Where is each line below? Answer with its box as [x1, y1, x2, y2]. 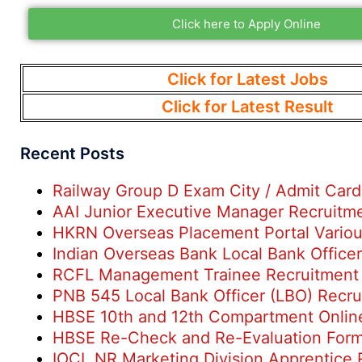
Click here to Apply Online [172, 16, 321, 32]
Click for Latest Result [161, 97, 334, 116]
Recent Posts [20, 144, 124, 163]
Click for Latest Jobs [166, 69, 328, 89]
